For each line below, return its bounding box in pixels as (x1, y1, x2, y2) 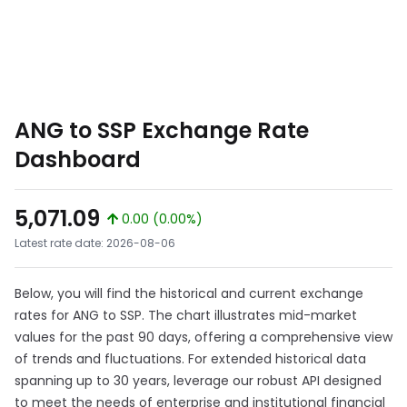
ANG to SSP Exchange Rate (15, 115, 309, 145)
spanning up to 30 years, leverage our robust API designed (15, 372, 382, 390)
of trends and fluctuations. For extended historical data (15, 350, 366, 368)
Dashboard (15, 144, 141, 174)
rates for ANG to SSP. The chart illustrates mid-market (15, 306, 357, 324)
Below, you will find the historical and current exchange (15, 284, 363, 303)
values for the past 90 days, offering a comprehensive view (15, 328, 392, 346)
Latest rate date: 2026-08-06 (15, 235, 175, 251)
